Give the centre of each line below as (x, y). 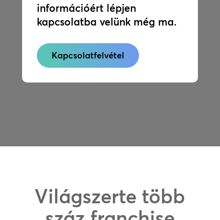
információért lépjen (86, 8)
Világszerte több (110, 196)
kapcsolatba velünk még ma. (107, 22)
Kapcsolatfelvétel (88, 55)
